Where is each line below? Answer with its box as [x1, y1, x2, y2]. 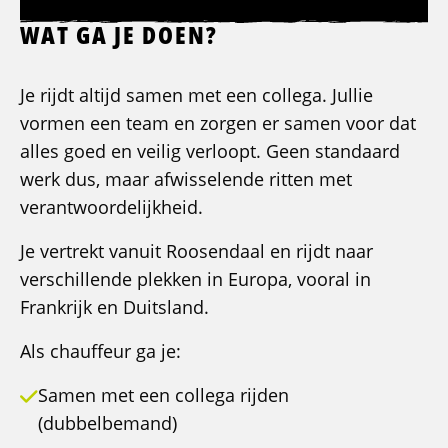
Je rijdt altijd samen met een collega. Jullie [20, 83, 373, 108]
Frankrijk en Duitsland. [20, 295, 209, 320]
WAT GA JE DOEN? [20, 18, 218, 52]
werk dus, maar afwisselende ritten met [20, 167, 352, 192]
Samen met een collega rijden [38, 383, 289, 408]
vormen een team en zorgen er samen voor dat [20, 111, 416, 136]
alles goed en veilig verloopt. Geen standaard [20, 139, 400, 164]
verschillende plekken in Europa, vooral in [20, 267, 371, 292]
